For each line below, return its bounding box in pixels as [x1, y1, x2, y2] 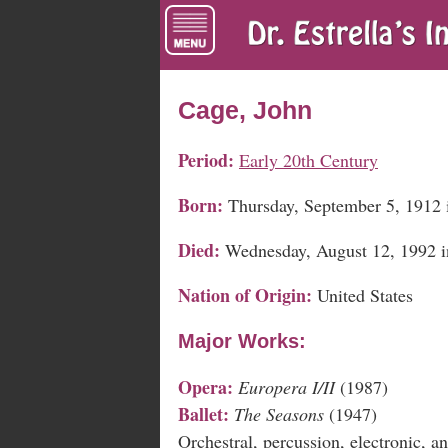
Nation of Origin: [178, 281, 312, 308]
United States [312, 282, 413, 307]
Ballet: [178, 400, 229, 427]
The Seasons [234, 401, 324, 426]
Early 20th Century [239, 147, 378, 172]
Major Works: [178, 329, 306, 352]
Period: [178, 146, 234, 173]
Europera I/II [238, 374, 340, 399]
